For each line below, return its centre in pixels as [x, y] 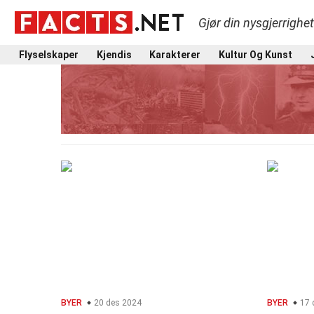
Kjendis [114, 54]
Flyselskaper [49, 54]
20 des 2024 [117, 303]
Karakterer [175, 54]
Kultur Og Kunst [255, 54]
